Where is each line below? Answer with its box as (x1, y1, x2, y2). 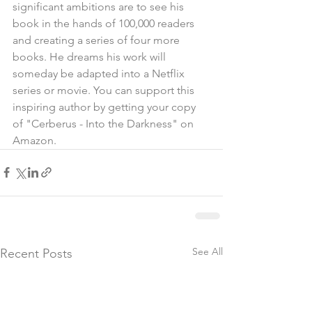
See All (192, 244, 223, 258)
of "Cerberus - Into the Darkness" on (13, 116, 196, 130)
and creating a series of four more (13, 33, 182, 47)
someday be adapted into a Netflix (13, 66, 187, 80)
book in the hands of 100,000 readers (13, 16, 197, 30)
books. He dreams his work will (13, 49, 169, 63)
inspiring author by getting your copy (13, 100, 198, 114)
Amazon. (13, 133, 56, 147)
